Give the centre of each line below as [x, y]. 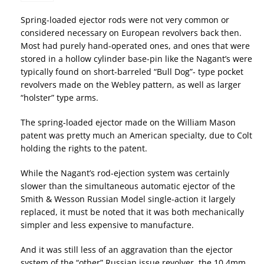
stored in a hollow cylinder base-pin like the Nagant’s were [136, 59]
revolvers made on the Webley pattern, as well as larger [131, 85]
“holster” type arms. [60, 98]
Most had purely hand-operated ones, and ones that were [135, 46]
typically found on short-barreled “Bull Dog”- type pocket [132, 72]
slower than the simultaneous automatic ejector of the [128, 186]
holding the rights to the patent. [84, 148]
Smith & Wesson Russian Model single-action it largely [128, 199]
